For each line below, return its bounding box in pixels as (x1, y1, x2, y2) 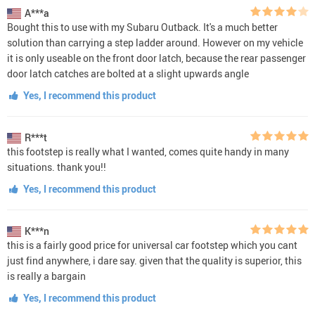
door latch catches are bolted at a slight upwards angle (7, 66, 249, 80)
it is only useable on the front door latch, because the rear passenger (7, 51, 306, 65)
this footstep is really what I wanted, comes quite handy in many (7, 144, 289, 158)
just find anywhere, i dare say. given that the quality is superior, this (7, 253, 302, 267)
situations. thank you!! (7, 160, 106, 174)
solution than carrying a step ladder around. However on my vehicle (7, 35, 303, 49)
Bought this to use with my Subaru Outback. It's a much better (7, 20, 278, 34)
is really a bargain (7, 269, 86, 283)
